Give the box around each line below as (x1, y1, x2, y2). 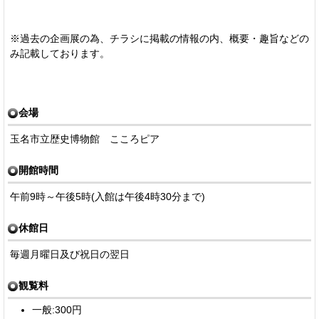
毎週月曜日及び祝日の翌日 (10, 249, 130, 261)
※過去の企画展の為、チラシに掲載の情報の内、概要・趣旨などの (10, 33, 309, 45)
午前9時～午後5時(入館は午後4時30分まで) (10, 191, 205, 203)
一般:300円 (31, 304, 82, 316)
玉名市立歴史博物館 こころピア (10, 133, 159, 145)
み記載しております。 (10, 48, 110, 60)
